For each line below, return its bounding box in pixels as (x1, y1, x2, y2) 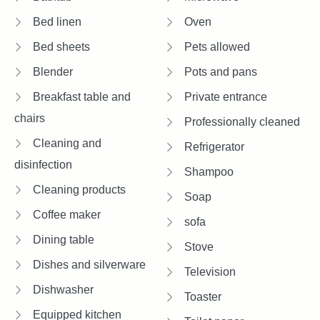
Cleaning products (30, 184, 126, 196)
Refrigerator (181, 141, 244, 154)
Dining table (30, 234, 94, 246)
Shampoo (181, 166, 234, 179)
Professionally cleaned (181, 116, 300, 129)
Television (181, 266, 236, 279)
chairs (14, 112, 45, 125)
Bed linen (30, 16, 81, 29)
